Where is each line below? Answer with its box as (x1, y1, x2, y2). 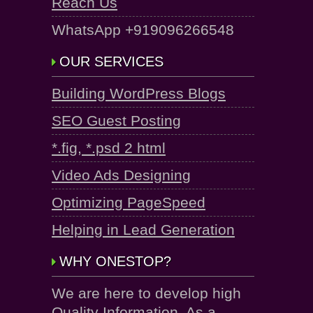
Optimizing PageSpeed (52, 194, 205, 210)
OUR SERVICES (59, 54, 163, 69)
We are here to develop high (52, 285, 241, 301)
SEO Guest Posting (52, 112, 181, 129)
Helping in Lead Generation (52, 221, 235, 238)
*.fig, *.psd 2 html (52, 140, 166, 156)
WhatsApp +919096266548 (52, 22, 234, 38)
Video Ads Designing (52, 167, 191, 183)
